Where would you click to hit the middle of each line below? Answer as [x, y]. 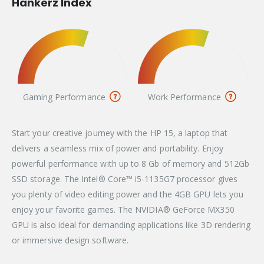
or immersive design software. [70, 240]
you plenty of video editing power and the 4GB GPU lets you [128, 194]
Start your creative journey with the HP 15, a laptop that [120, 133]
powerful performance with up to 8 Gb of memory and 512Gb [131, 164]
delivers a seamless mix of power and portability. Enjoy [118, 148]
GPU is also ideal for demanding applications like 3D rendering [131, 225]
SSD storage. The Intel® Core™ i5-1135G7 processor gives [125, 179]
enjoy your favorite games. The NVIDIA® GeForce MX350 [123, 210]
